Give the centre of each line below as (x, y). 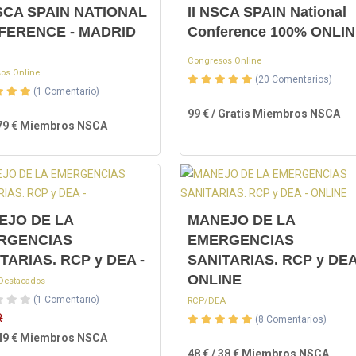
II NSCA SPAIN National (267, 12)
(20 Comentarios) (293, 79)
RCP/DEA (206, 301)
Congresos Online (224, 61)
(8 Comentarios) (290, 319)
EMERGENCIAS (240, 240)
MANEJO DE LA (241, 220)
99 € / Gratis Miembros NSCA (263, 114)
